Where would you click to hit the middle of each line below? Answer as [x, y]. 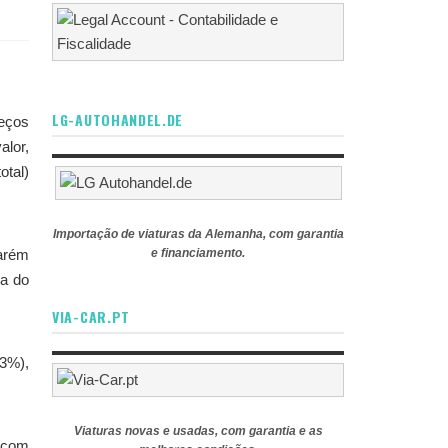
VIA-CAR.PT [91, 316]
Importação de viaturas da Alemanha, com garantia [198, 234]
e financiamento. [198, 253]
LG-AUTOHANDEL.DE [118, 119]
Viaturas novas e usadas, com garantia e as [198, 431]
